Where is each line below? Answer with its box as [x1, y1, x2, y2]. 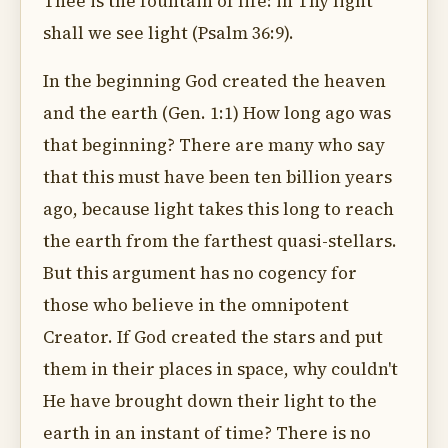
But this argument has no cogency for [43, 261, 357, 285]
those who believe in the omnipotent [43, 293, 349, 317]
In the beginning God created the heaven [43, 69, 386, 93]
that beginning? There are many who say [43, 133, 385, 157]
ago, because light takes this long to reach [43, 197, 394, 221]
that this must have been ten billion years [43, 165, 392, 189]
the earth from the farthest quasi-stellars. [43, 229, 397, 253]
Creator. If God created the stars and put [43, 325, 383, 349]
